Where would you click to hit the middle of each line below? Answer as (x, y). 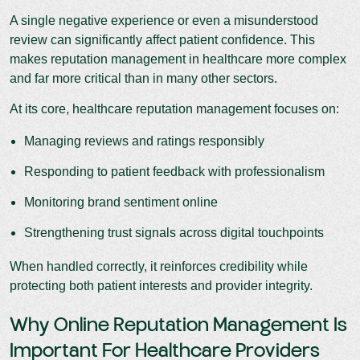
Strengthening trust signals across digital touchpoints (174, 232)
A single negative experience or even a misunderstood (164, 20)
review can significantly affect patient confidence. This (162, 39)
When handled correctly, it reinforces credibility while (159, 266)
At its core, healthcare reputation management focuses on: (174, 108)
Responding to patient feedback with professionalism (174, 171)
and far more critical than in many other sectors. (145, 78)
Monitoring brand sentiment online (121, 202)
